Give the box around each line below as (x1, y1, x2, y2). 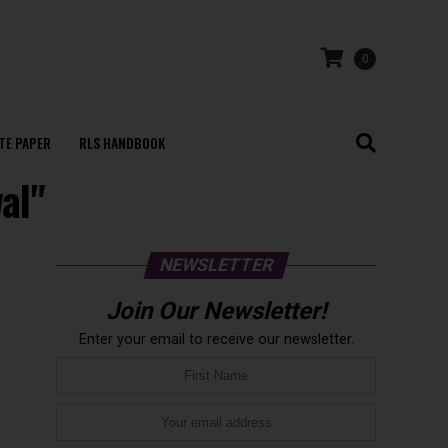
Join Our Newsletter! (106, 297, 326, 325)
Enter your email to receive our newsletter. (78, 331, 354, 348)
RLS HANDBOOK (78, 132, 165, 153)
